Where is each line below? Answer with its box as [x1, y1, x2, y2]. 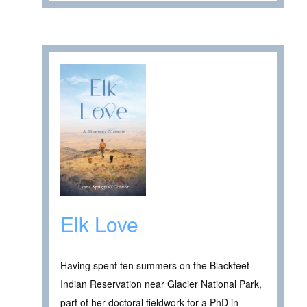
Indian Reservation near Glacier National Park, [60, 276, 262, 291]
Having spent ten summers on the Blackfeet [60, 258, 249, 272]
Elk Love [60, 208, 138, 238]
